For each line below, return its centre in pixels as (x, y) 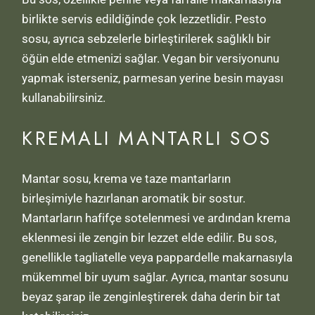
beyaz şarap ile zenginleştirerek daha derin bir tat (152, 297)
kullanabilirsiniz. (64, 98)
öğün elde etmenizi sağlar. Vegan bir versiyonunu (151, 59)
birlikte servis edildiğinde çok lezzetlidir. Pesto (144, 19)
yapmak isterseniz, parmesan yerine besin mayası (153, 78)
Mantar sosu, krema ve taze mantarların (127, 179)
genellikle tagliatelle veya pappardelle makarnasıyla (157, 258)
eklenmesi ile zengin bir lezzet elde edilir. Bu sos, (149, 238)
